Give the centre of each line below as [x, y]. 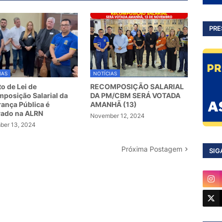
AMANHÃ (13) [114, 105]
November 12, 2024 [118, 116]
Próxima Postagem [152, 149]
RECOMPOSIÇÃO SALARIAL [137, 87]
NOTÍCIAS [105, 74]
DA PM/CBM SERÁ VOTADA [136, 96]
